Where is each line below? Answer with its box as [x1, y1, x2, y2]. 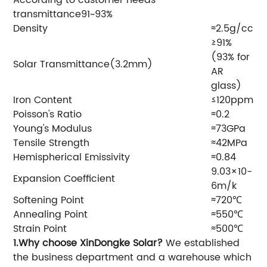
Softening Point [13, 192, 85, 208]
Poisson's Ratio [13, 106, 82, 122]
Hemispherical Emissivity [13, 149, 131, 165]
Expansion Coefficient [13, 170, 116, 187]
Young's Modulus [13, 120, 92, 136]
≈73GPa [211, 120, 246, 136]
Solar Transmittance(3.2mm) [13, 56, 153, 72]
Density [13, 20, 48, 36]
